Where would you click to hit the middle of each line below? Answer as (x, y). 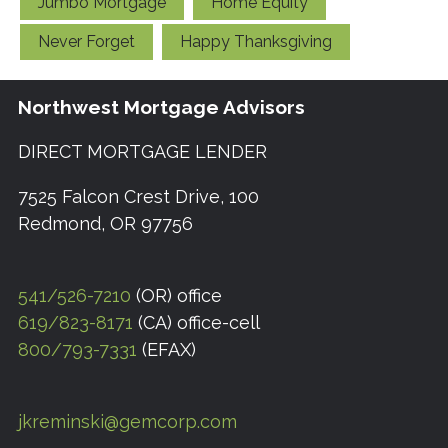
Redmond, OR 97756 (105, 224)
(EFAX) (166, 350)
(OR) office (176, 296)
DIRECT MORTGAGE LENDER (142, 152)
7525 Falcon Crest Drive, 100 (138, 197)
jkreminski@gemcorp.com (127, 422)
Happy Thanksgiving (256, 42)
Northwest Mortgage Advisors (161, 106)
